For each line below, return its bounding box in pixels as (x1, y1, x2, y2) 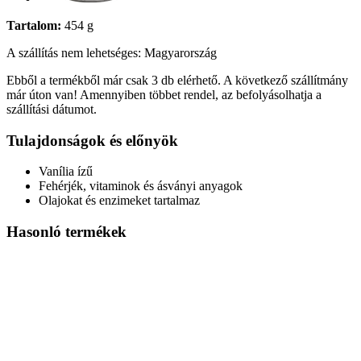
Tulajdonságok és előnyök (6, 131, 178, 149)
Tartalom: (6, 18, 61, 32)
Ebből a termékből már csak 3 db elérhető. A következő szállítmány (6, 73, 348, 87)
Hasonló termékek (6, 222, 127, 240)
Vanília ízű (39, 164, 93, 179)
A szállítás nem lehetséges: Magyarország (6, 45, 217, 60)
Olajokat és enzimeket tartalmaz (39, 193, 200, 208)
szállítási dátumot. (6, 102, 97, 116)
